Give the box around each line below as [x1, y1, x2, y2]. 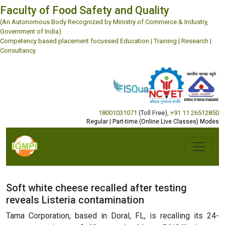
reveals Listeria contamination [6, 193, 144, 206]
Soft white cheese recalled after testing [6, 181, 187, 194]
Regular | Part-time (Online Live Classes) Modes [86, 118, 219, 125]
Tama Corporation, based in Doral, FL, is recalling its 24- [6, 210, 219, 220]
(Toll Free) [137, 108, 167, 117]
